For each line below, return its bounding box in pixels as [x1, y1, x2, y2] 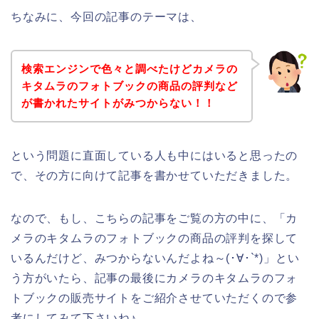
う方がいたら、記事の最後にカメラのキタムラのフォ [11, 271, 298, 284]
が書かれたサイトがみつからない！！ [21, 96, 215, 109]
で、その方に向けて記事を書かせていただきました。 [11, 169, 298, 182]
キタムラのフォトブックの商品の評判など [21, 79, 238, 92]
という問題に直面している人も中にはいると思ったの [11, 149, 298, 162]
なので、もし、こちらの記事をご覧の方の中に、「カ [11, 211, 298, 224]
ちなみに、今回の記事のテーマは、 [11, 11, 202, 23]
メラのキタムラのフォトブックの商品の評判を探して [11, 231, 298, 244]
